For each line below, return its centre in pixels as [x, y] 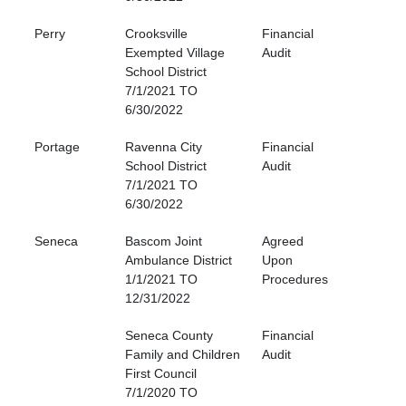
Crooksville [156, 34]
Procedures [295, 280]
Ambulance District [179, 261]
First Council [161, 374]
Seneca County [169, 336]
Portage [57, 147]
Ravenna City [164, 147]
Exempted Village [175, 53]
